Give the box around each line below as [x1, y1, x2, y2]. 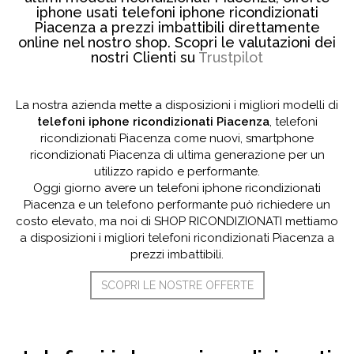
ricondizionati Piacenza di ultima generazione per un [29, 148, 325, 162]
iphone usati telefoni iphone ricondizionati [36, 4, 318, 21]
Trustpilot [198, 49, 263, 66]
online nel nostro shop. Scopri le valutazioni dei [18, 34, 336, 51]
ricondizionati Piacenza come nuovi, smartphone [40, 131, 314, 145]
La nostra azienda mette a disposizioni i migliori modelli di [16, 98, 338, 112]
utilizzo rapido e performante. [94, 164, 260, 179]
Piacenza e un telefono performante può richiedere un [24, 198, 330, 212]
